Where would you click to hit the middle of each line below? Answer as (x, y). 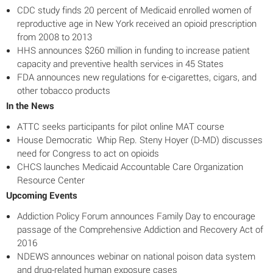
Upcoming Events (42, 195)
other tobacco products (64, 90)
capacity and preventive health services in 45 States (120, 63)
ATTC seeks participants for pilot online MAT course (121, 126)
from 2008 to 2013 (55, 37)
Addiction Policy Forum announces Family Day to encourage (136, 216)
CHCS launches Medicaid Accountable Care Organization (130, 166)
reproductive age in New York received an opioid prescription (137, 23)
